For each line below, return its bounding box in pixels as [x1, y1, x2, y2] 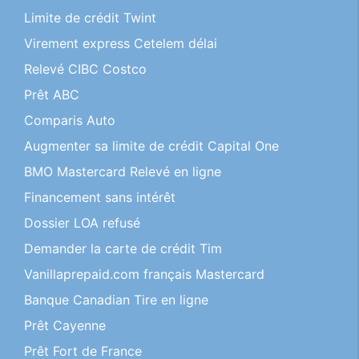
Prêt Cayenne [24, 317, 106, 333]
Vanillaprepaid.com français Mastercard [24, 266, 264, 282]
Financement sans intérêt [24, 189, 175, 205]
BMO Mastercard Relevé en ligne [24, 163, 221, 179]
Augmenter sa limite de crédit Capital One [24, 138, 279, 154]
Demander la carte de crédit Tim [24, 240, 222, 256]
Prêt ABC [24, 87, 79, 103]
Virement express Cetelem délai [24, 35, 217, 51]
